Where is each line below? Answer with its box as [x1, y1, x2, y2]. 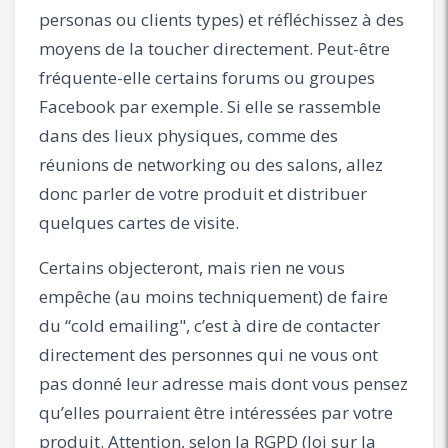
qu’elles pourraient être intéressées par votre [39, 400, 393, 424]
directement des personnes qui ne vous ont [39, 342, 378, 366]
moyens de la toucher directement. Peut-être [39, 36, 390, 60]
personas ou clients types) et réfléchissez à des [39, 7, 404, 31]
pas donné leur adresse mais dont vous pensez [39, 371, 408, 395]
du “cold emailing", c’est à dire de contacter [39, 313, 380, 337]
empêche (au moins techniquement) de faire [39, 284, 388, 308]
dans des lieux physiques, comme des [39, 123, 338, 147]
